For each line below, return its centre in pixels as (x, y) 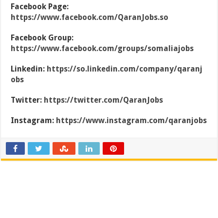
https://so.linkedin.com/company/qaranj (125, 69)
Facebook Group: (42, 38)
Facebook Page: (40, 7)
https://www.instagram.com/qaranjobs (132, 121)
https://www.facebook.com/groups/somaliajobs (102, 49)
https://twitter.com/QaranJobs (104, 100)
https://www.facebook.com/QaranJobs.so (90, 18)
